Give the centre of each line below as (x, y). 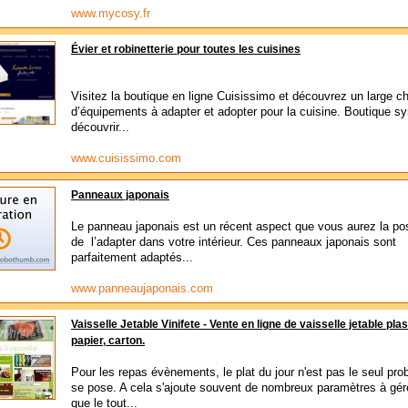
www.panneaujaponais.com (142, 288)
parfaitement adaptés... (132, 257)
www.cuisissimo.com (126, 158)
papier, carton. (108, 341)
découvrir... (100, 127)
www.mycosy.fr (111, 13)
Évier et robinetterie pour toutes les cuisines (186, 49)
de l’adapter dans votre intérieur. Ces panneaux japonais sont (234, 242)
